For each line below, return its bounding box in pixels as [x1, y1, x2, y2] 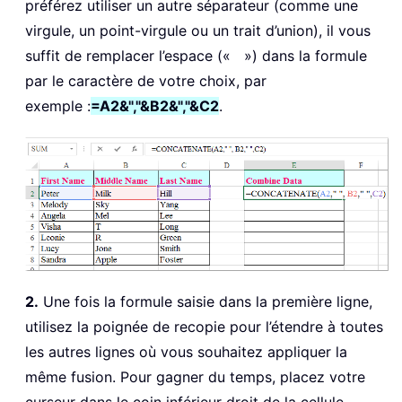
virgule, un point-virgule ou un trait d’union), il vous [25, 22, 371, 40]
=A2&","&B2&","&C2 [91, 97, 219, 116]
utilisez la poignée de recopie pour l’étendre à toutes [25, 318, 383, 336]
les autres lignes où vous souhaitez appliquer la [25, 343, 347, 362]
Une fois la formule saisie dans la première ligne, [39, 293, 372, 311]
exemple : [25, 97, 91, 116]
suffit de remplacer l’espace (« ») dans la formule [25, 47, 367, 66]
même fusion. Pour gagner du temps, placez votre [25, 368, 365, 387]
